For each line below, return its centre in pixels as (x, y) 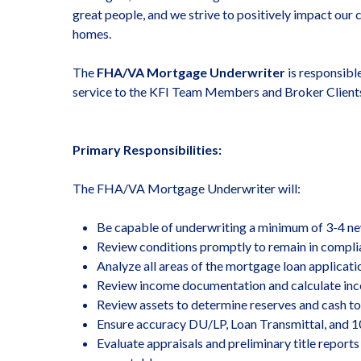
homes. (92, 33)
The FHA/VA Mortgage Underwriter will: (187, 188)
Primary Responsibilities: (147, 149)
